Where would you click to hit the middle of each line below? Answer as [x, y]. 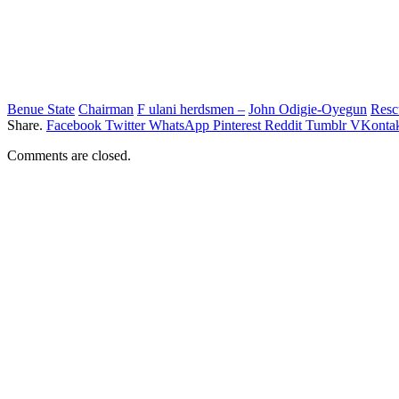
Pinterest [237, 125]
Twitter [125, 125]
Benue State [41, 109]
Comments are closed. [69, 155]
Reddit [283, 125]
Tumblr [326, 125]
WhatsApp [179, 125]
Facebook [74, 125]
